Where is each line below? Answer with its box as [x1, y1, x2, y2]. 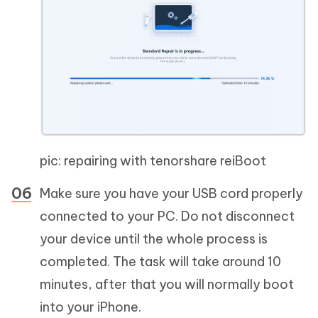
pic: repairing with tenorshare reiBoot [40, 153, 266, 170]
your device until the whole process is [40, 231, 268, 248]
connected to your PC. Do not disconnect [40, 208, 295, 225]
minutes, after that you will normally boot [40, 276, 294, 293]
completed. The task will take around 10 [40, 253, 281, 270]
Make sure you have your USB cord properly [40, 185, 303, 202]
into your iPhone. [40, 299, 141, 316]
